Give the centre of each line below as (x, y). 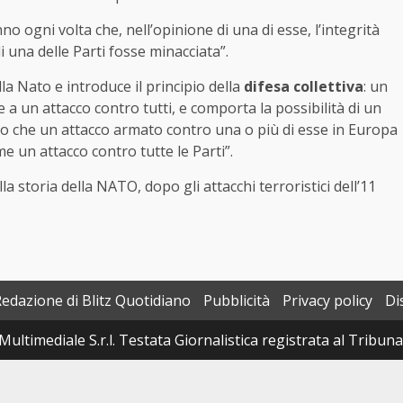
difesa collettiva (304, 87)
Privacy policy (327, 301)
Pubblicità (237, 301)
